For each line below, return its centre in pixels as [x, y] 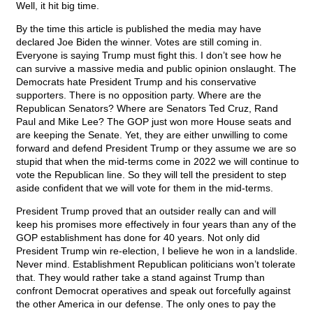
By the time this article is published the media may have [139, 29]
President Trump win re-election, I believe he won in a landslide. [157, 251]
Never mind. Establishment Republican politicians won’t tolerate [156, 264]
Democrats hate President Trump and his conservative [136, 82]
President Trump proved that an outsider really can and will [146, 211]
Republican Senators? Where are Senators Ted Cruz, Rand [147, 109]
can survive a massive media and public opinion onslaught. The [156, 69]
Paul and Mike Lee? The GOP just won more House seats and [154, 122]
